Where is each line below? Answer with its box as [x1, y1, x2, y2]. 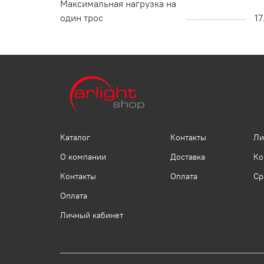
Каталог [60, 132, 90, 143]
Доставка [170, 151, 205, 163]
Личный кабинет [60, 210, 123, 221]
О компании [60, 151, 106, 163]
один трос [60, 12, 103, 24]
